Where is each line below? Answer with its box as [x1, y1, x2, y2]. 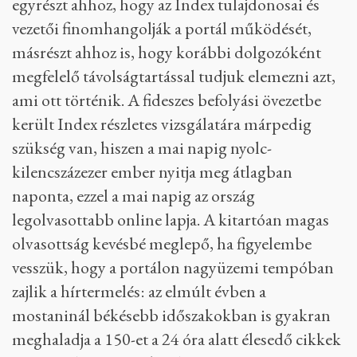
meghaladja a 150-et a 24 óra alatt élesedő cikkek [12, 328, 341, 351]
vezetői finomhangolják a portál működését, [12, 17, 312, 40]
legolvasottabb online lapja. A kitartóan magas [12, 208, 329, 231]
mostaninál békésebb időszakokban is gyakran [12, 304, 331, 327]
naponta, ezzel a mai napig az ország [12, 184, 255, 207]
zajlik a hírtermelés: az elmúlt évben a [12, 280, 266, 303]
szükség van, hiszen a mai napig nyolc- [12, 136, 272, 159]
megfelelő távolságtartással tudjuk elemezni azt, [12, 65, 335, 88]
